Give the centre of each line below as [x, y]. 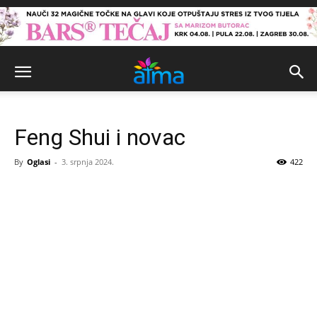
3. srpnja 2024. [88, 162]
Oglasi [39, 162]
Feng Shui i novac [100, 137]
